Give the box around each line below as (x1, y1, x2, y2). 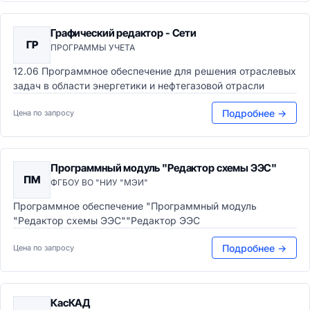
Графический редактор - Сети (51, 26, 197, 39)
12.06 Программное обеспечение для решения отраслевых (13, 65, 296, 77)
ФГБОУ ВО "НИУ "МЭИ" (51, 177, 148, 188)
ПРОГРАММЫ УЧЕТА (51, 42, 135, 53)
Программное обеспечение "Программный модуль (13, 200, 257, 212)
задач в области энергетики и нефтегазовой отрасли (13, 80, 264, 91)
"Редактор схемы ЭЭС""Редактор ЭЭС (13, 215, 200, 226)
